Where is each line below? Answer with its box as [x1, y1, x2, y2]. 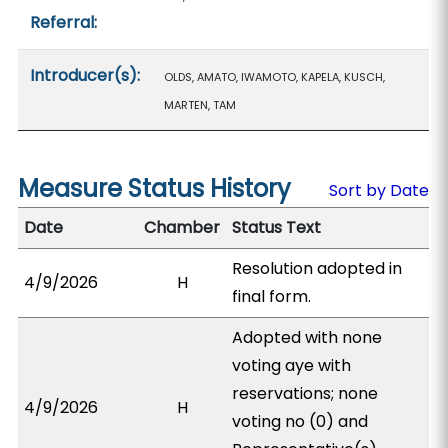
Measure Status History [18, 172, 292, 205]
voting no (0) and [232, 410, 369, 433]
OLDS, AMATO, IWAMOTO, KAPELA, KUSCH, [164, 69, 386, 85]
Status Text [232, 216, 322, 239]
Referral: [30, 11, 98, 34]
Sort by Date [328, 179, 429, 202]
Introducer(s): [30, 64, 141, 87]
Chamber [144, 216, 221, 239]
